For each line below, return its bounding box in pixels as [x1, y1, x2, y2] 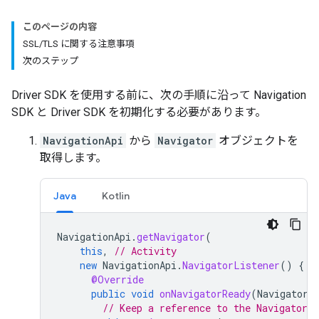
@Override [91, 273, 144, 286]
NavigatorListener [182, 258, 280, 272]
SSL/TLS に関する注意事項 [23, 38, 135, 49]
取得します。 [40, 151, 107, 164]
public [91, 287, 125, 300]
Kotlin [102, 189, 130, 202]
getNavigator [137, 230, 205, 244]
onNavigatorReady [159, 287, 251, 300]
